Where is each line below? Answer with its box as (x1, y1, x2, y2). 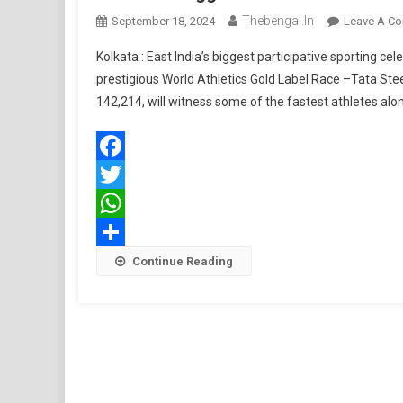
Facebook (96, 167, 151, 182)
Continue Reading (132, 255, 233, 268)
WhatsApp (96, 225, 156, 239)
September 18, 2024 (112, 14, 215, 28)
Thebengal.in (242, 13, 314, 28)
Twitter (96, 196, 138, 210)
